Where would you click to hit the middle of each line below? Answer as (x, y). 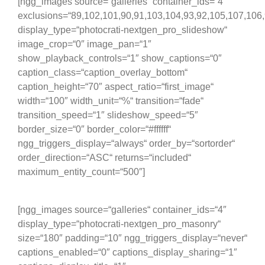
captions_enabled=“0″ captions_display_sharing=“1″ (127, 252)
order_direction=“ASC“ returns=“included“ (104, 158)
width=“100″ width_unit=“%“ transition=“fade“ (111, 101)
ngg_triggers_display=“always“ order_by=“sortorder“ (126, 143)
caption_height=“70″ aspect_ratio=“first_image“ (116, 87)
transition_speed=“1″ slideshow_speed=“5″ (108, 115)
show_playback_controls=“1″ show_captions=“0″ (120, 58)
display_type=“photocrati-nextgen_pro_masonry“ (119, 224)
